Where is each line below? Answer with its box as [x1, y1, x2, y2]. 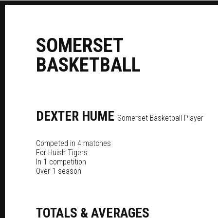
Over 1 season [36, 166, 81, 176]
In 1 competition [36, 157, 86, 167]
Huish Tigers [48, 148, 88, 158]
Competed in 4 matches [36, 139, 111, 148]
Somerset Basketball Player [117, 113, 203, 123]
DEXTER [36, 109, 79, 125]
